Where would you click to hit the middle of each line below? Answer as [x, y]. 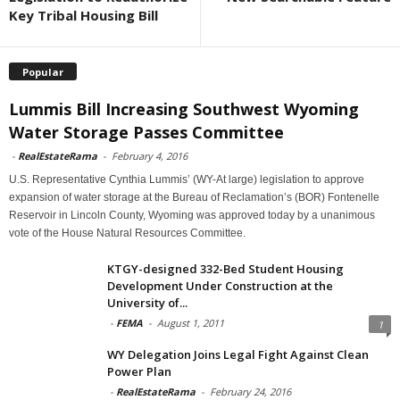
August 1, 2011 [191, 322]
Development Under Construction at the [220, 285]
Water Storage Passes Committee [146, 132]
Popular [43, 71]
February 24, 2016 [250, 391]
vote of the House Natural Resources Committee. [127, 233]
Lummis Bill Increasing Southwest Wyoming [184, 108]
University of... [147, 302]
